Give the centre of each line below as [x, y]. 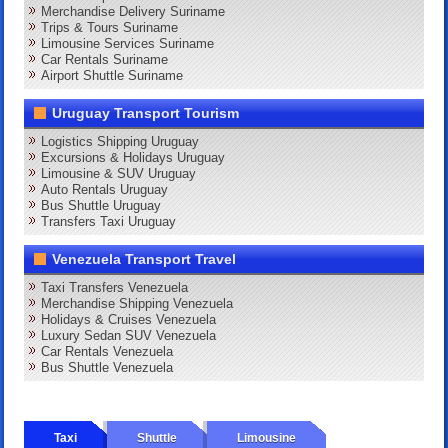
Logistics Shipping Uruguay [120, 142]
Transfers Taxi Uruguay [109, 222]
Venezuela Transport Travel [144, 259]
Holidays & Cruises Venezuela [129, 320]
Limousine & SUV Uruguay [119, 174]
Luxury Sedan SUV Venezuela [129, 336]
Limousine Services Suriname [128, 44]
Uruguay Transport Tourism [146, 113]
